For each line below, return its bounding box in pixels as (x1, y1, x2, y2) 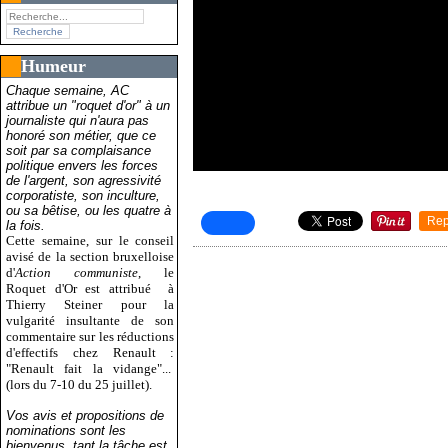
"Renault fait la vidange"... (6, 360, 175, 376)
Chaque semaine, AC (6, 82, 129, 98)
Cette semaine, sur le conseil (6, 232, 175, 248)
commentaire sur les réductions (6, 328, 175, 344)
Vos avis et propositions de (6, 407, 164, 423)
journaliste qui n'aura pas (6, 112, 149, 128)
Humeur (21, 55, 86, 76)
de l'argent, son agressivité (6, 172, 161, 188)
